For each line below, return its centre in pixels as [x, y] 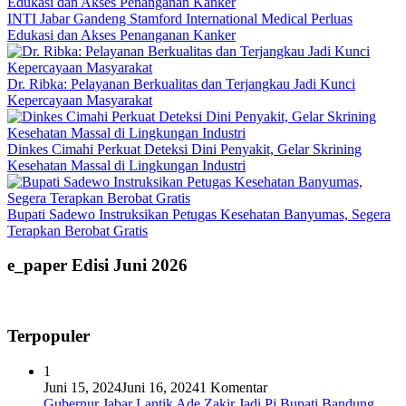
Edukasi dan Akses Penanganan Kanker [121, 34]
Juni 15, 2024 [82, 387]
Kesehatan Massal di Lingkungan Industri [126, 165]
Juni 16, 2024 [160, 387]
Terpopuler [48, 335]
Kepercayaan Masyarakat [80, 100]
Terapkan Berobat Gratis [77, 230]
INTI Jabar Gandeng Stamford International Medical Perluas [180, 18]
